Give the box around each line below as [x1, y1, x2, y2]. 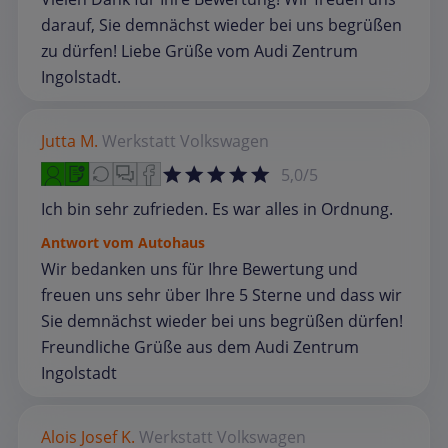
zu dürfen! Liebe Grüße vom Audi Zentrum [41, 39, 358, 62]
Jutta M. [41, 129, 98, 152]
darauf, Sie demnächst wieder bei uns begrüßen [41, 13, 402, 36]
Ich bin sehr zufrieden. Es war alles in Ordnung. [41, 197, 393, 220]
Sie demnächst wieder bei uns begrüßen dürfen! [41, 309, 403, 332]
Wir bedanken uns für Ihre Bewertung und [41, 257, 358, 280]
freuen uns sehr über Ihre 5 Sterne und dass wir [41, 283, 402, 306]
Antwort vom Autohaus [41, 232, 205, 252]
